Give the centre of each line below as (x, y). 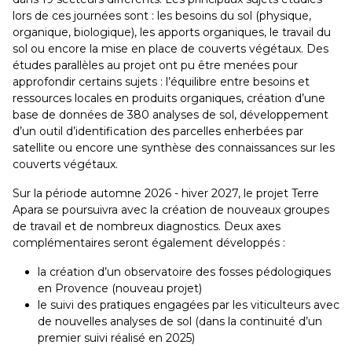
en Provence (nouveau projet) (120, 288)
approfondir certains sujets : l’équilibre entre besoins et (161, 82)
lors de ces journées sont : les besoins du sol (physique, (162, 16)
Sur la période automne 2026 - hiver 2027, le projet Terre (166, 193)
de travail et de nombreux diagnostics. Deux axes (147, 226)
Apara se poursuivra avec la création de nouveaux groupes (171, 210)
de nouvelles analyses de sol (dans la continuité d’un (180, 321)
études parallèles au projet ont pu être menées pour (155, 65)
